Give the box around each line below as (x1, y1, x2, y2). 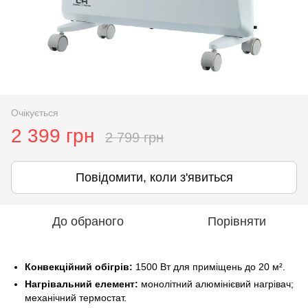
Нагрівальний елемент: (25, 278, 138, 289)
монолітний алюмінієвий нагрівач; (138, 278, 294, 289)
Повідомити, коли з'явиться (75, 170, 233, 184)
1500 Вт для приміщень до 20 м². (133, 261, 285, 272)
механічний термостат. (25, 291, 126, 303)
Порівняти (207, 214, 266, 228)
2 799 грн (105, 129, 164, 145)
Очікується (11, 107, 58, 118)
